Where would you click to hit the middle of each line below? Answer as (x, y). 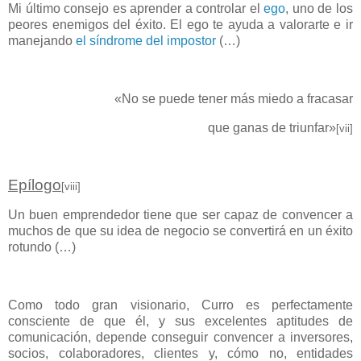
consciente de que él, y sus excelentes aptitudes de (180, 321)
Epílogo (35, 185)
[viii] (71, 187)
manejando (42, 41)
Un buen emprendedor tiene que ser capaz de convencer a (180, 215)
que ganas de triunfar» (272, 127)
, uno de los (320, 9)
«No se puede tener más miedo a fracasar (234, 98)
